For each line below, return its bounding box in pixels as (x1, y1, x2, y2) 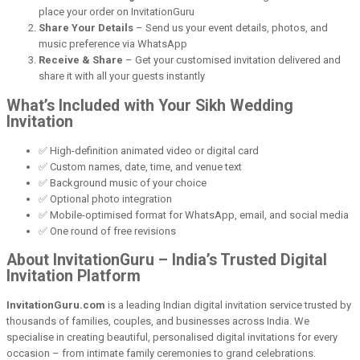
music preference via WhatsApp (39, 38, 187, 51)
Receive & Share (39, 54, 123, 67)
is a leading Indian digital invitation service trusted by (105, 299, 351, 312)
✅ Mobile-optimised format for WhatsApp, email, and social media (39, 208, 349, 221)
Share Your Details (39, 22, 133, 35)
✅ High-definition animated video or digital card (39, 144, 259, 157)
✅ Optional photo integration (39, 192, 172, 205)
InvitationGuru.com (6, 299, 105, 312)
